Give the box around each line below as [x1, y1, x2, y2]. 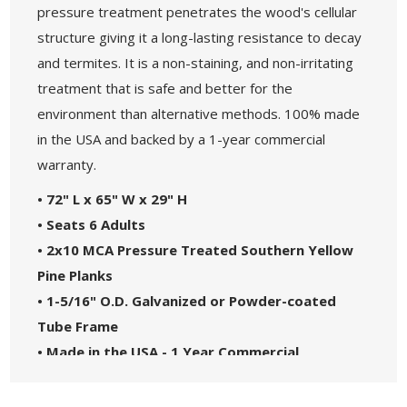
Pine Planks [37, 265, 114, 284]
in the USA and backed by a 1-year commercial [37, 129, 326, 148]
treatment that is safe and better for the [37, 78, 293, 97]
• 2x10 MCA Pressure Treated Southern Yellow [37, 240, 354, 259]
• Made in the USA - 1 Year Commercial [37, 342, 300, 361]
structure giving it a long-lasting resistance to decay [37, 27, 362, 46]
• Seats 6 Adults [37, 214, 146, 233]
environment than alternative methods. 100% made [37, 104, 361, 123]
